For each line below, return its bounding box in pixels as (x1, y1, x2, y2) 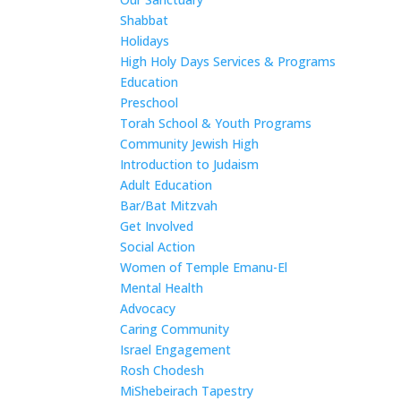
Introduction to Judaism (120, 156, 260, 173)
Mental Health (120, 279, 204, 296)
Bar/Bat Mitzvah (120, 197, 218, 214)
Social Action (120, 238, 196, 255)
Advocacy (120, 300, 176, 317)
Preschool (120, 94, 179, 111)
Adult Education (120, 176, 213, 193)
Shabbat (120, 12, 169, 29)
